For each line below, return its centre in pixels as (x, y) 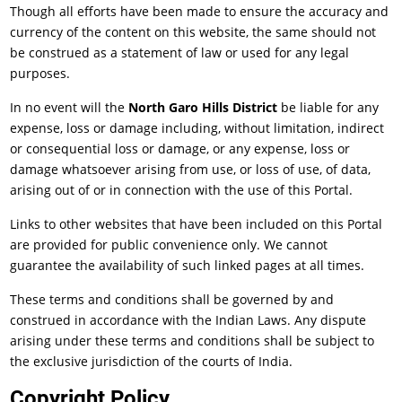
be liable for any (328, 107)
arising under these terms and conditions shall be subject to (192, 341)
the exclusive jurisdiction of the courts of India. (152, 361)
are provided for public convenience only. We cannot (169, 245)
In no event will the (70, 107)
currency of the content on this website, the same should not (193, 32)
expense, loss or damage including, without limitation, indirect (197, 128)
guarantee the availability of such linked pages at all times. (188, 265)
